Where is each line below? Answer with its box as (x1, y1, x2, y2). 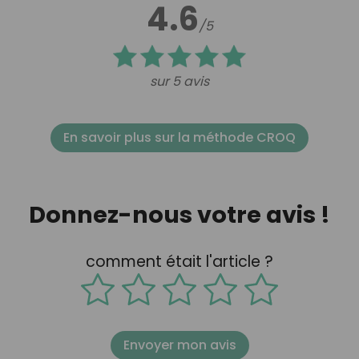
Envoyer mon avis (123, 336, 236, 355)
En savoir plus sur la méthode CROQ (63, 127, 296, 147)
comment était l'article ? (85, 251, 273, 273)
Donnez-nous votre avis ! (29, 198, 330, 231)
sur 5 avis (150, 71, 209, 91)
